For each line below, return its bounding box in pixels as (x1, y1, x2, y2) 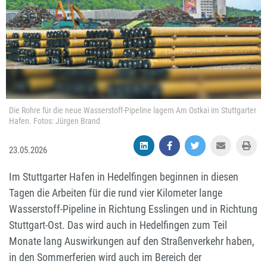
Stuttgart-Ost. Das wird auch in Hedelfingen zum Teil (9, 219, 227, 232)
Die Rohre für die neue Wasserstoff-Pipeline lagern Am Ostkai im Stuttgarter (9, 105, 256, 116)
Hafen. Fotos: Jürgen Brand (9, 116, 100, 126)
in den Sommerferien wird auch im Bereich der (9, 251, 201, 264)
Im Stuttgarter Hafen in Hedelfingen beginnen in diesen (9, 170, 238, 184)
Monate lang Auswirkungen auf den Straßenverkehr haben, (9, 235, 254, 248)
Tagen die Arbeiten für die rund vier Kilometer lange (9, 187, 222, 200)
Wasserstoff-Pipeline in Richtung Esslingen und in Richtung (9, 203, 257, 216)
